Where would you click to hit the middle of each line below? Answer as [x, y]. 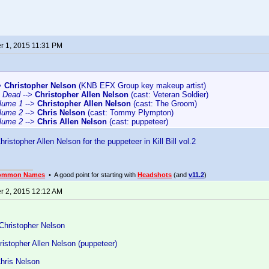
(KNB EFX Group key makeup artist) [141, 86]
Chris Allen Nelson [72, 122]
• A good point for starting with [91, 175]
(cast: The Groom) [164, 104]
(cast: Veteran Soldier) [168, 95]
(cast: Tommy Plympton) [129, 113]
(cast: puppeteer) [138, 122]
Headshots [155, 175]
